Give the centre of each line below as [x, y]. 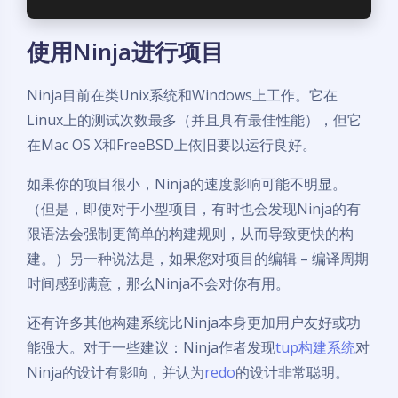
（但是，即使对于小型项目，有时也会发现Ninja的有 [194, 209]
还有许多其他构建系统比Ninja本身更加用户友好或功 [194, 322]
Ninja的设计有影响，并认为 [115, 372]
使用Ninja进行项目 [125, 52]
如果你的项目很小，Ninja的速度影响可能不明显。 [187, 184]
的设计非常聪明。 [292, 372]
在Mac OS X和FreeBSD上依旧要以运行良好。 [171, 145]
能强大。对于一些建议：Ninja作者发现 [151, 347]
